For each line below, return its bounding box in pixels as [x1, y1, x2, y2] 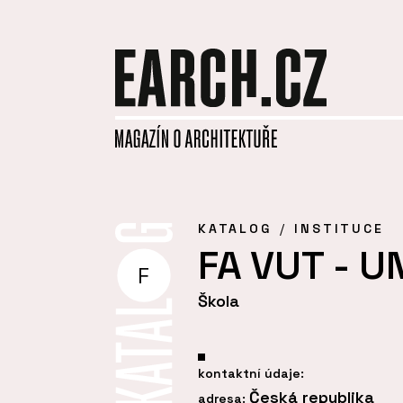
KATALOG [198, 219, 272, 237]
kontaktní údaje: [198, 365, 304, 382]
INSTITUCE [294, 219, 384, 237]
